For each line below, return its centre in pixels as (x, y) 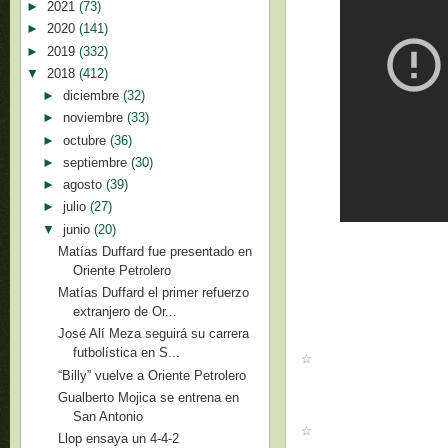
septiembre (96, 162)
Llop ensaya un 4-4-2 (119, 438)
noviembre (94, 118)
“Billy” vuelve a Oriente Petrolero (152, 375)
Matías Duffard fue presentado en (155, 251)
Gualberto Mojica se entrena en (149, 397)
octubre (86, 140)
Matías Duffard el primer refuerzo (154, 292)
